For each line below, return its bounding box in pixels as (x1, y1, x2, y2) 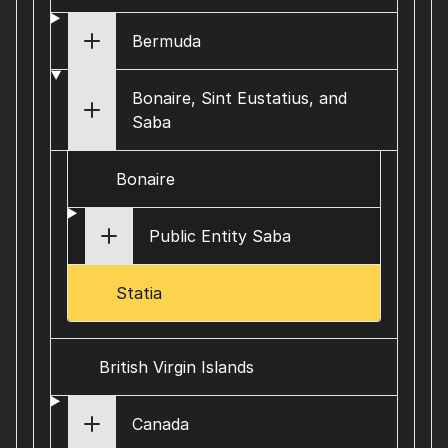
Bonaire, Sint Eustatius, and (131, 88, 347, 108)
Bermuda (131, 31, 201, 51)
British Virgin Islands (99, 357, 254, 377)
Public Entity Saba (148, 226, 291, 246)
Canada (131, 414, 189, 434)
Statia (116, 283, 162, 303)
